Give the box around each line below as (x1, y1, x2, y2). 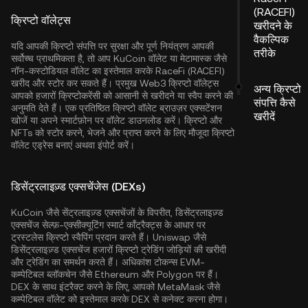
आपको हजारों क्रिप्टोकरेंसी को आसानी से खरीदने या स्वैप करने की (11, 90, 233, 101)
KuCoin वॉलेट (113, 53, 167, 64)
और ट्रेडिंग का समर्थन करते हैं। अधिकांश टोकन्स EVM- (11, 256, 205, 267)
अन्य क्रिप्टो (254, 82, 301, 96)
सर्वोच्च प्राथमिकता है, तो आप (11, 53, 113, 64)
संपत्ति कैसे (254, 96, 296, 109)
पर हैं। (193, 269, 219, 280)
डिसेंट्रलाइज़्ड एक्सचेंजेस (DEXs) (11, 180, 145, 193)
